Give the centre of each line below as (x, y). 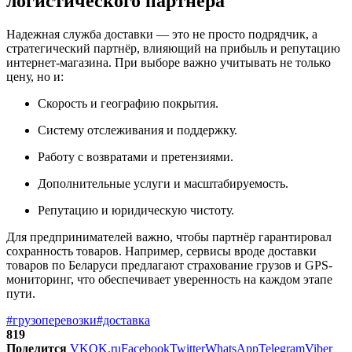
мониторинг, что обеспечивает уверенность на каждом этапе (169, 280)
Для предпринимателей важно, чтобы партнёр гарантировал (169, 237)
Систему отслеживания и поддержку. (137, 130)
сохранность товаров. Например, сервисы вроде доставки (161, 251)
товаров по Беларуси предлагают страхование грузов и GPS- (169, 266)
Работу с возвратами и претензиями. (136, 157)
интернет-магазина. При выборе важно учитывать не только (169, 63)
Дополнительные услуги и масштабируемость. (163, 184)
